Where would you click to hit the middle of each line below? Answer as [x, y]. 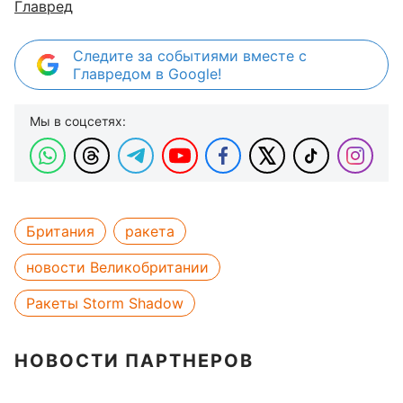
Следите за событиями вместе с [190, 56]
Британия [60, 231]
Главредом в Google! [147, 74]
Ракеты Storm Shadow [105, 303]
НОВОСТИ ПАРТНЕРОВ [134, 361]
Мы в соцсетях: [78, 121]
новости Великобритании [117, 267]
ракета [150, 231]
